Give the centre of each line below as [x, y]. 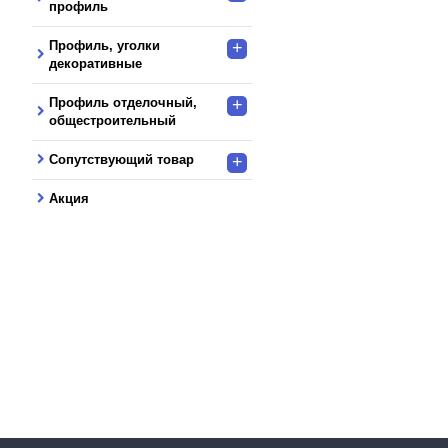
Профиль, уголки [104, 45]
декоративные [95, 63]
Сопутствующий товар [121, 159]
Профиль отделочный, [123, 102]
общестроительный [112, 120]
